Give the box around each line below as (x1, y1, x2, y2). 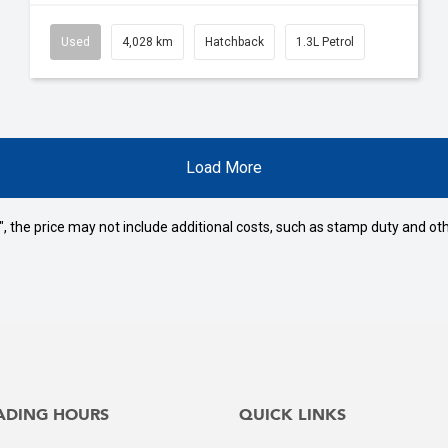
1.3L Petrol (296, 34, 354, 49)
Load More (186, 157, 262, 177)
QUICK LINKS (239, 407, 346, 424)
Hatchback (205, 34, 264, 49)
